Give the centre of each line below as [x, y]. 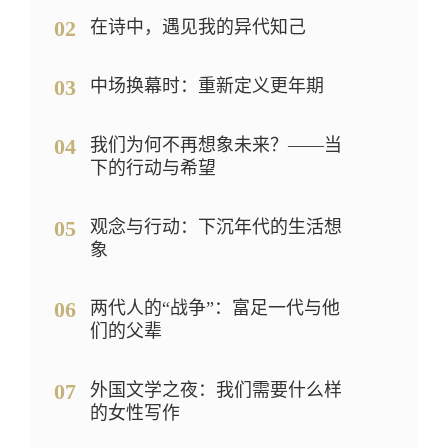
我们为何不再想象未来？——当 [215, 144]
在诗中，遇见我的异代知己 [197, 27]
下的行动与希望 [152, 167]
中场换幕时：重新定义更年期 [206, 85]
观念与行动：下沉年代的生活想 [215, 226]
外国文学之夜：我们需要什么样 [215, 390]
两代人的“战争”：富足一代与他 [214, 308]
